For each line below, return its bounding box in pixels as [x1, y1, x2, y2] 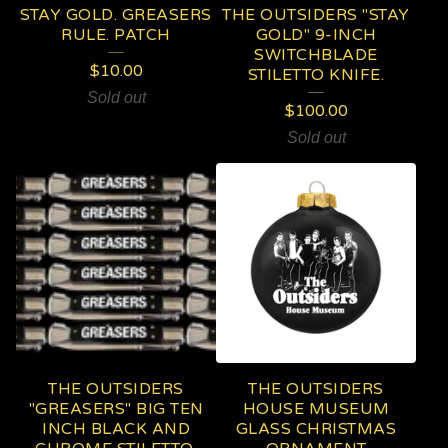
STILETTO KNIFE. [247, 65, 385, 85]
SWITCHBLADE [254, 45, 378, 65]
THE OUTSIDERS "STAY [222, 5, 410, 25]
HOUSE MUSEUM [242, 399, 390, 419]
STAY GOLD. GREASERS [20, 5, 212, 25]
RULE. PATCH [61, 25, 171, 45]
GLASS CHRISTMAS [235, 419, 397, 439]
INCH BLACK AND [42, 419, 190, 439]
